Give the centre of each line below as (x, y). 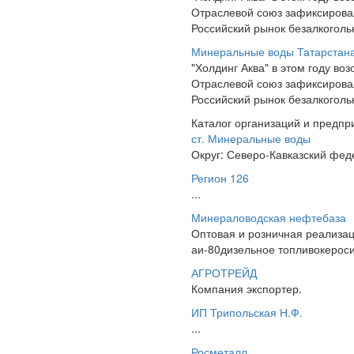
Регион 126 (220, 178)
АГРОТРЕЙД (224, 273)
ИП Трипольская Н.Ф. (247, 312)
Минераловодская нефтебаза (269, 217)
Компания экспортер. (247, 288)
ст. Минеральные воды (251, 138)
